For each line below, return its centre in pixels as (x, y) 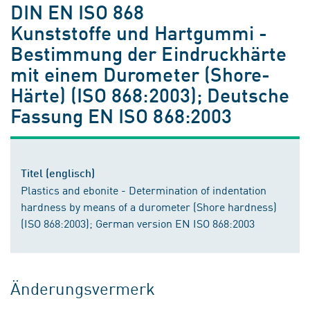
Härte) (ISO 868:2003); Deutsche (150, 94)
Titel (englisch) (58, 173)
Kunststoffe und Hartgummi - (139, 32)
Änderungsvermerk (83, 288)
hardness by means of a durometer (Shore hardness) (149, 206)
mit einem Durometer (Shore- (140, 74)
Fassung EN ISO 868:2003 (121, 115)
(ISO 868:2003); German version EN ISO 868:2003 (138, 223)
